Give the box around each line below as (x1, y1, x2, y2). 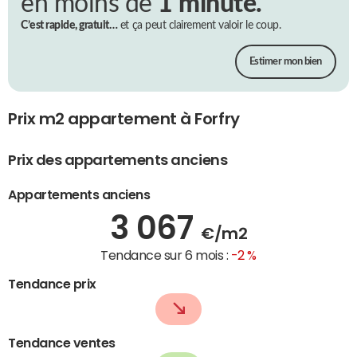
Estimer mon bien (249, 57, 322, 68)
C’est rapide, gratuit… (21, 20, 118, 32)
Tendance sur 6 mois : (100, 248, 231, 261)
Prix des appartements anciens (8, 152, 228, 167)
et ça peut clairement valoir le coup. (117, 20, 281, 32)
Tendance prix (8, 277, 96, 290)
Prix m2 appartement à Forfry (8, 111, 240, 127)
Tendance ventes (8, 335, 116, 349)
